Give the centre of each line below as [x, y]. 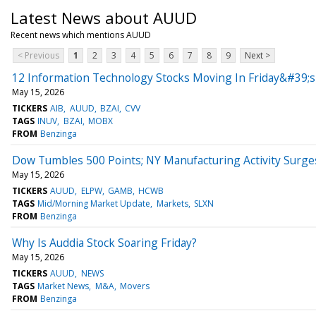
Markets [172, 203]
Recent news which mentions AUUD [81, 35]
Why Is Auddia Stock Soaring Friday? [104, 242]
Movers [134, 286]
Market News [63, 286]
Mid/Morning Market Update [94, 203]
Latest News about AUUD [104, 17]
